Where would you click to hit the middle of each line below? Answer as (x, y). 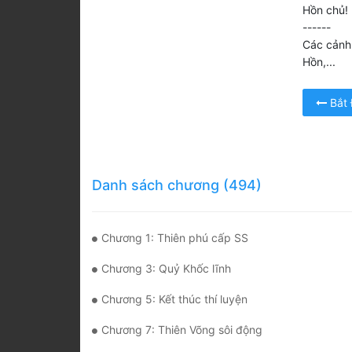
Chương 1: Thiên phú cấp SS (175, 238)
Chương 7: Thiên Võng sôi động (182, 330)
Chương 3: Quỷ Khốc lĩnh (166, 269)
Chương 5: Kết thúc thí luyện (174, 299)
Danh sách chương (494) (177, 185)
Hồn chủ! (325, 10)
